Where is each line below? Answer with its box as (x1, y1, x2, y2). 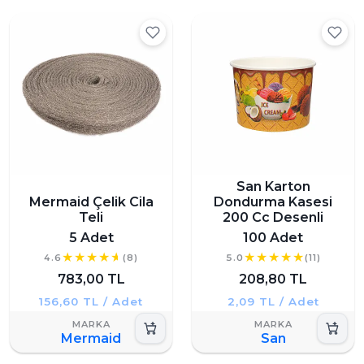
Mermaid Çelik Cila (28, 193, 154, 210)
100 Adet (243, 229, 303, 245)
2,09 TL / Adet (227, 295, 319, 309)
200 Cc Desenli (223, 209, 323, 225)
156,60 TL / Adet (39, 295, 143, 309)
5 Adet (68, 229, 114, 245)
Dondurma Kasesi (214, 193, 332, 210)
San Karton (236, 178, 310, 194)
